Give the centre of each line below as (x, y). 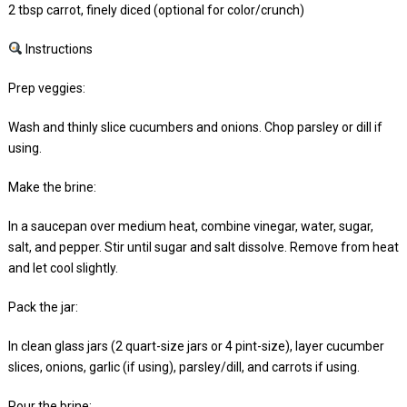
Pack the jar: (43, 307)
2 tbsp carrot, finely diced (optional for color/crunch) (156, 10)
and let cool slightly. (63, 268)
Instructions (57, 49)
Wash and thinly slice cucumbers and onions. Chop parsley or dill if (195, 127)
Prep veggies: (46, 88)
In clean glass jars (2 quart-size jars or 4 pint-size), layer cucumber (196, 346)
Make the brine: (52, 187)
